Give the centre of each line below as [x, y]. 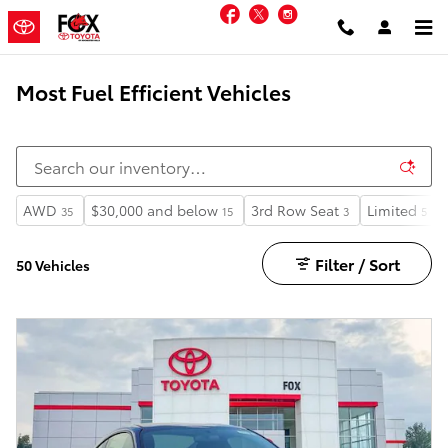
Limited [392, 210]
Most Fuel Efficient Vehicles [153, 91]
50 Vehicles [53, 264]
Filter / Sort [357, 263]
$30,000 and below [154, 210]
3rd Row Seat [295, 210]
